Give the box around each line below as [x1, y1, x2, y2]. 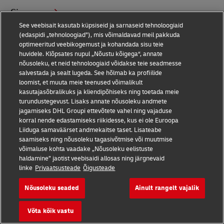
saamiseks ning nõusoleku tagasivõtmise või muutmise [19, 135, 173, 143]
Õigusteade [83, 164, 115, 172]
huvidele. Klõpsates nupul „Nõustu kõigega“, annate [19, 50, 163, 58]
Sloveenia [10, 116, 52, 129]
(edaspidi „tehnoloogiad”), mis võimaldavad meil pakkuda [19, 31, 180, 39]
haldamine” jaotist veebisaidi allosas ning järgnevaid [19, 154, 165, 162]
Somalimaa [10, 171, 58, 184]
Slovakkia [10, 89, 51, 101]
